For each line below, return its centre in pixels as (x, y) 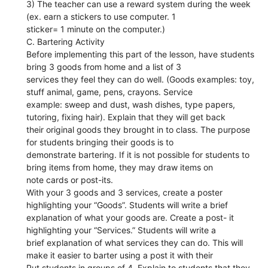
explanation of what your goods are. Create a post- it (130, 217)
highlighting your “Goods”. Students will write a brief (127, 205)
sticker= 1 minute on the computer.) (96, 29)
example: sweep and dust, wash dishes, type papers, (131, 104)
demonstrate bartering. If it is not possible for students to (138, 154)
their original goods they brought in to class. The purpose (138, 129)
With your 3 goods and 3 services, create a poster (125, 192)
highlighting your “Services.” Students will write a (121, 230)
